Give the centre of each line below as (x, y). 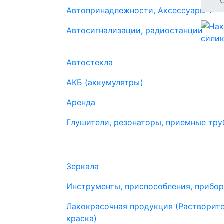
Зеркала (83, 166)
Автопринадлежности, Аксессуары (137, 10)
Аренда (81, 102)
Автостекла (90, 62)
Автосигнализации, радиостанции (135, 30)
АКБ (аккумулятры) (105, 82)
